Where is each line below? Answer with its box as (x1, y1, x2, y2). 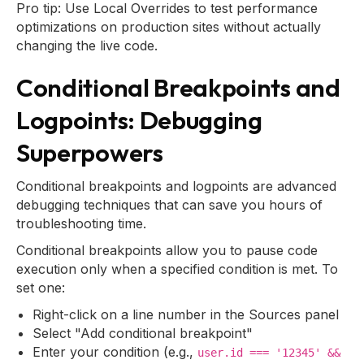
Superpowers (16, 136, 163, 168)
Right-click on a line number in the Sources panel (32, 306, 339, 323)
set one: (16, 279, 65, 296)
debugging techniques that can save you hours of (16, 197, 323, 213)
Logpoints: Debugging (16, 104, 262, 136)
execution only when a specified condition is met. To (16, 261, 338, 277)
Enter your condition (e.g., (32, 344, 197, 360)
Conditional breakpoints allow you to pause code (16, 242, 318, 258)
